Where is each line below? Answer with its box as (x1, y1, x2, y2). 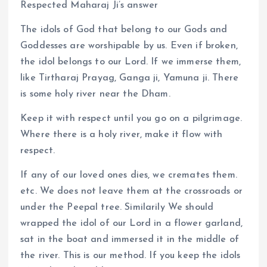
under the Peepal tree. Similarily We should (20, 203, 214, 212)
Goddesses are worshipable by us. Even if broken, (20, 41, 238, 51)
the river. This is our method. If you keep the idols (20, 251, 241, 260)
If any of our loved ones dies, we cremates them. (20, 170, 237, 180)
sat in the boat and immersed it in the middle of (20, 235, 239, 244)
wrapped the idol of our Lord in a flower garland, (20, 219, 243, 228)
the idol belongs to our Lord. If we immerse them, (20, 57, 241, 67)
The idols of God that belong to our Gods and (20, 24, 228, 35)
